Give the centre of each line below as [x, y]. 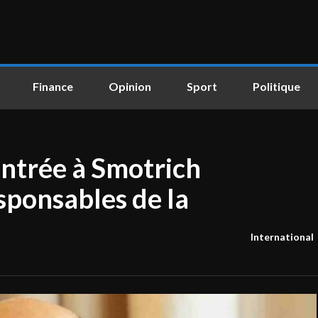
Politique [276, 87]
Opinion [130, 87]
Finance [53, 87]
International [282, 237]
